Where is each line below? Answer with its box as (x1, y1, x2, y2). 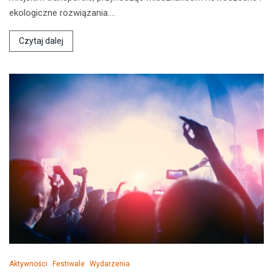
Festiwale (52, 260, 85, 269)
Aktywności (9, 260, 48, 269)
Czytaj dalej (19, 36, 63, 46)
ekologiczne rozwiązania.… (9, 7, 115, 19)
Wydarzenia (90, 260, 130, 269)
